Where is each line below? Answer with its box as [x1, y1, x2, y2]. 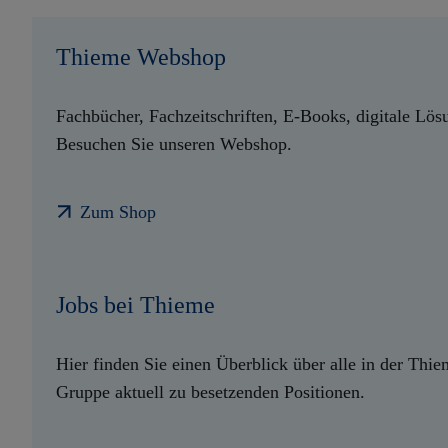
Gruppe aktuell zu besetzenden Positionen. [56, 382, 365, 403]
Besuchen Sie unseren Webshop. [56, 134, 292, 155]
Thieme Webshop [56, 43, 226, 70]
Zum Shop [80, 202, 156, 222]
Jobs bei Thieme [56, 291, 215, 318]
